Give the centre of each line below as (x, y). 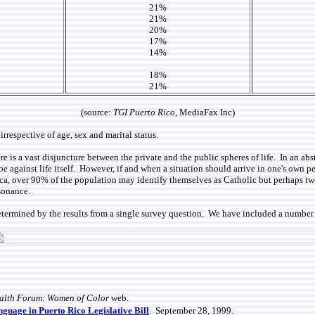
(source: (97, 112)
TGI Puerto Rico (144, 112)
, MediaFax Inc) (205, 112)
